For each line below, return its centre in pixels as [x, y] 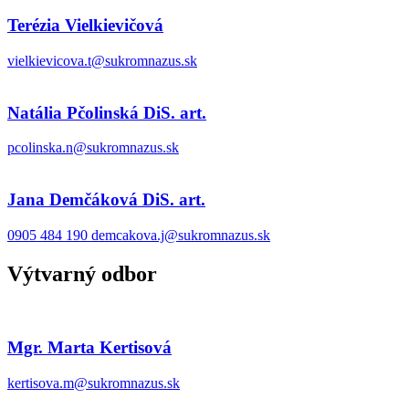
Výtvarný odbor [82, 273]
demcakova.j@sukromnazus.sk [181, 235]
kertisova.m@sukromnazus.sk [94, 383]
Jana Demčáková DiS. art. [106, 200]
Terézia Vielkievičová [85, 26]
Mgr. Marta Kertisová [89, 348]
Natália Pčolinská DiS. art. [107, 112]
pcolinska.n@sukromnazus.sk [93, 148]
